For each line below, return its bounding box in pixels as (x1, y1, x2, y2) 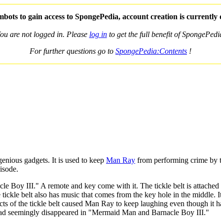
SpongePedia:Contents (115, 47, 187, 55)
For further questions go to (30, 47, 115, 55)
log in (89, 30, 107, 38)
